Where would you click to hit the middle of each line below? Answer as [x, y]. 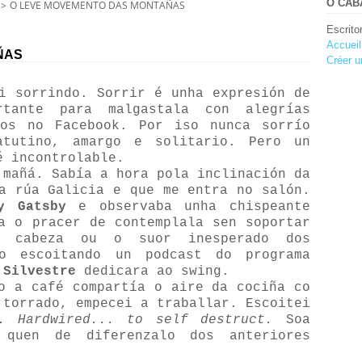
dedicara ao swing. [153, 271]
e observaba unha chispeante [188, 207]
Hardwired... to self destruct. [145, 320]
